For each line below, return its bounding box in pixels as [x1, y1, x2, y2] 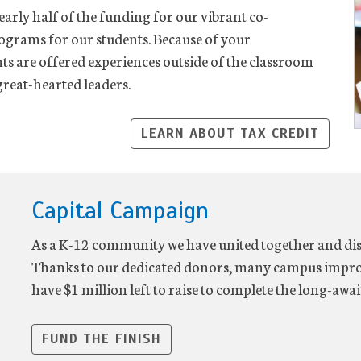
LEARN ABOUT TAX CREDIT [140, 124, 319, 142]
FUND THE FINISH [42, 330, 161, 347]
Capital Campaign [31, 194, 209, 226]
